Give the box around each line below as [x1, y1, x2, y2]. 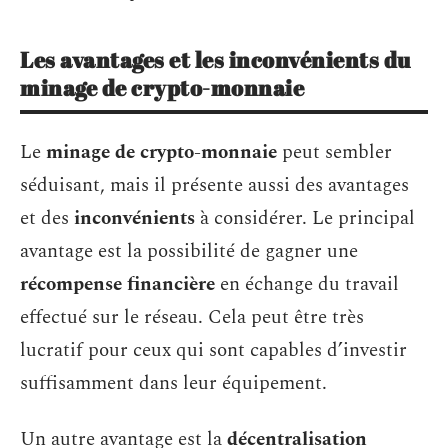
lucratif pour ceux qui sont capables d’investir [20, 336, 407, 366]
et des [20, 204, 74, 234]
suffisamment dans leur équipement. [20, 369, 327, 399]
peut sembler [277, 138, 392, 168]
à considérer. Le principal [195, 204, 415, 234]
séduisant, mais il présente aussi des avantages [20, 171, 409, 201]
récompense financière [20, 270, 215, 300]
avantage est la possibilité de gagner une [20, 237, 358, 267]
